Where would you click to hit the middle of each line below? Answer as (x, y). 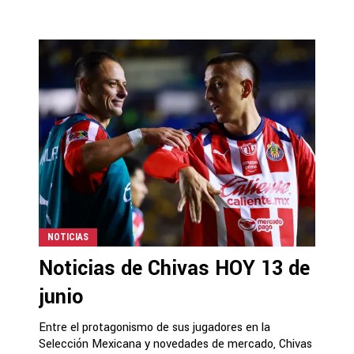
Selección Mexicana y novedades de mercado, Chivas (175, 344)
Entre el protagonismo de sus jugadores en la (154, 327)
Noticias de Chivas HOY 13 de (174, 268)
